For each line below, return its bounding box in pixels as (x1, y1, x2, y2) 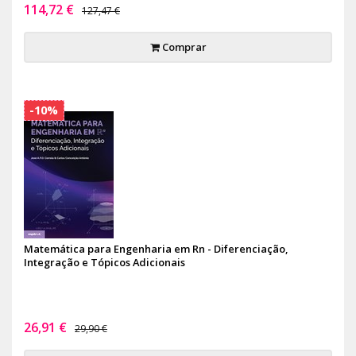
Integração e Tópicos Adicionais (24, 254, 185, 269)
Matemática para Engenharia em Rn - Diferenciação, (24, 241, 288, 256)
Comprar (159, 39, 207, 54)
